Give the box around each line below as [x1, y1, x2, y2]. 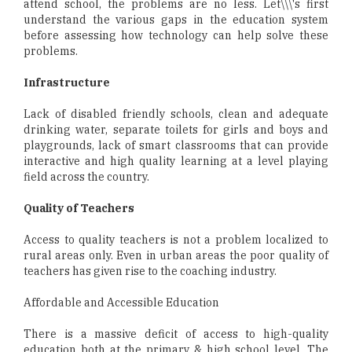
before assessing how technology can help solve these [24, 28, 328, 43]
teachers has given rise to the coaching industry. [24, 264, 277, 279]
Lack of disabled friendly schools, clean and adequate [24, 107, 328, 122]
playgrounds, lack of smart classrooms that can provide [24, 138, 328, 153]
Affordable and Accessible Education [24, 295, 219, 310]
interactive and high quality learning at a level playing [24, 154, 328, 169]
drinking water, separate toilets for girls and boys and [24, 123, 328, 137]
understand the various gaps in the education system [24, 13, 328, 27]
